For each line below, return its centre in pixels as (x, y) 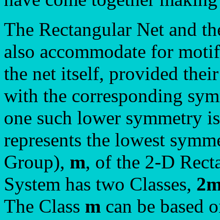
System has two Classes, (100, 184)
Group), (37, 162)
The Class (44, 206)
